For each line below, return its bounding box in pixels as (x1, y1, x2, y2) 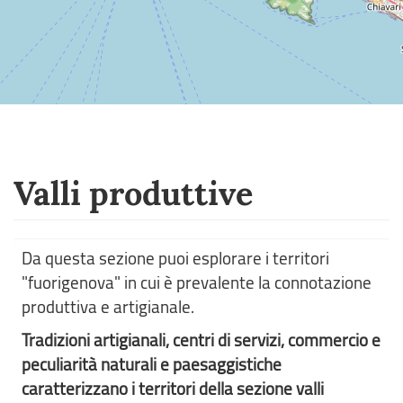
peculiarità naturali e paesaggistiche (22, 353, 282, 376)
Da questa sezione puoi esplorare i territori (22, 246, 329, 270)
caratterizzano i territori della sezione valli (22, 377, 324, 400)
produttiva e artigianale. (22, 295, 194, 318)
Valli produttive (13, 173, 253, 215)
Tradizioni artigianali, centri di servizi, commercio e (22, 328, 381, 352)
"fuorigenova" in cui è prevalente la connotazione (22, 271, 372, 294)
